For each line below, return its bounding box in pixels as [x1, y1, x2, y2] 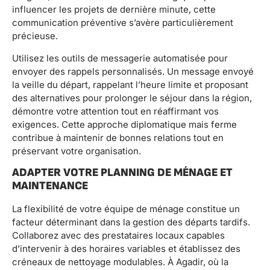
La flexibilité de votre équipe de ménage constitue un [12, 203, 240, 215]
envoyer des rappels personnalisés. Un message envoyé [12, 65, 254, 77]
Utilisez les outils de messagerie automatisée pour [12, 52, 228, 64]
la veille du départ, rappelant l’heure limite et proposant [12, 78, 248, 90]
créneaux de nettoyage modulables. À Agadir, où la [12, 256, 228, 268]
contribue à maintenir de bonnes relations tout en [12, 131, 224, 143]
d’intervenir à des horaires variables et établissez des [12, 243, 240, 255]
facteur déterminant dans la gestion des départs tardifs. [12, 216, 250, 228]
